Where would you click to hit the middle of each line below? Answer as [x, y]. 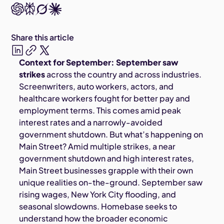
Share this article [43, 37]
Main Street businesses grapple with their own [106, 170]
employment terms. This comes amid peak [100, 110]
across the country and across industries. [124, 74]
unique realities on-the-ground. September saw [111, 182]
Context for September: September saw [99, 62]
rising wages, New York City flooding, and [98, 194]
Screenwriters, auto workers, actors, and [96, 86]
